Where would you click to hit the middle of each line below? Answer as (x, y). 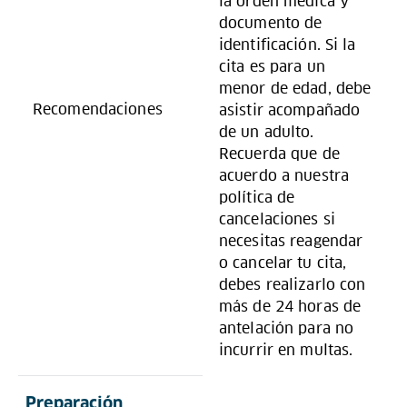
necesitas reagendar (291, 241)
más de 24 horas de (290, 307)
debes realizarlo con (293, 285)
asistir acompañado (290, 110)
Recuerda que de (279, 154)
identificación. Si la (288, 45)
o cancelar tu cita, (283, 263)
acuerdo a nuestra (284, 176)
